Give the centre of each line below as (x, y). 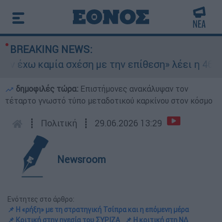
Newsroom (82, 159)
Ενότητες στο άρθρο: (41, 199)
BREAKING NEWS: (51, 49)
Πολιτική (59, 123)
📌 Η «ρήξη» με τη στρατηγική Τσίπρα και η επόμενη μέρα (98, 210)
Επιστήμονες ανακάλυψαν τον (134, 89)
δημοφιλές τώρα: (47, 89)
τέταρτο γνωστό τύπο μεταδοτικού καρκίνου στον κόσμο (109, 101)
